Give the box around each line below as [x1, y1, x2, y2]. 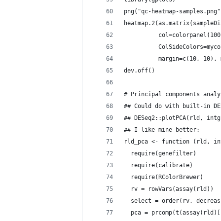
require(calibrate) [124, 162, 193, 169]
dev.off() [124, 67, 155, 74]
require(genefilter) [124, 150, 196, 157]
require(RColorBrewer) [124, 174, 203, 181]
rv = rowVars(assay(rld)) [124, 185, 214, 192]
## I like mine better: [124, 126, 200, 133]
